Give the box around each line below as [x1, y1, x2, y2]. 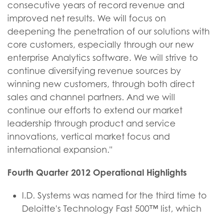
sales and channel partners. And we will [7, 92, 175, 102]
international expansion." [7, 145, 112, 155]
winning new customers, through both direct [7, 79, 195, 89]
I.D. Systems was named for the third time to [22, 190, 207, 200]
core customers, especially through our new [7, 39, 194, 50]
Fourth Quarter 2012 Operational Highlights [7, 167, 187, 178]
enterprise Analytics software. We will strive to [7, 53, 198, 63]
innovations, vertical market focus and [7, 131, 170, 142]
